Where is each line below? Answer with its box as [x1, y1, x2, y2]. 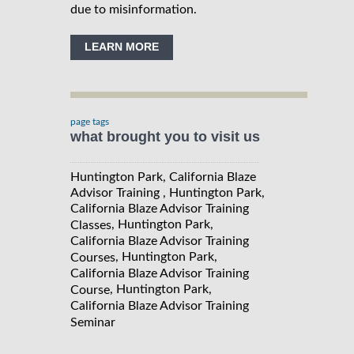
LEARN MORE [85, 40, 159, 53]
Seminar [70, 315, 115, 329]
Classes [70, 218, 111, 232]
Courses [70, 250, 115, 264]
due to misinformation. [70, 2, 197, 16]
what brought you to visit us [70, 128, 260, 145]
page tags [70, 116, 109, 126]
